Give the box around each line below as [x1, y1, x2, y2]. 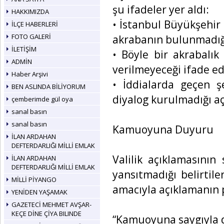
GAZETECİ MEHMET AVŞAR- [11, 200, 91, 209]
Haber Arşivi [11, 69, 48, 78]
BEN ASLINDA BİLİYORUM [11, 82, 85, 91]
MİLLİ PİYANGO [11, 175, 56, 184]
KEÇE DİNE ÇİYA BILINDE [11, 209, 81, 218]
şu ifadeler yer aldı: [112, 2, 209, 16]
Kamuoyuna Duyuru [112, 122, 213, 136]
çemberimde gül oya [11, 94, 73, 103]
